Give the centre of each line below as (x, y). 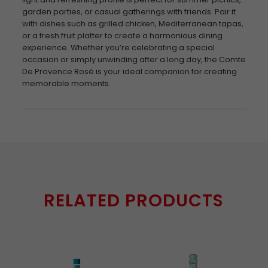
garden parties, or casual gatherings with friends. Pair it (129, 12)
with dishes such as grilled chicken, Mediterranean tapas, (133, 24)
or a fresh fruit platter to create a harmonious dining (122, 36)
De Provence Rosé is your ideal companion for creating (129, 71)
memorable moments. (66, 83)
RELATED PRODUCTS (134, 200)
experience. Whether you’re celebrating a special (118, 48)
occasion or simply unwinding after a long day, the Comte (134, 60)
